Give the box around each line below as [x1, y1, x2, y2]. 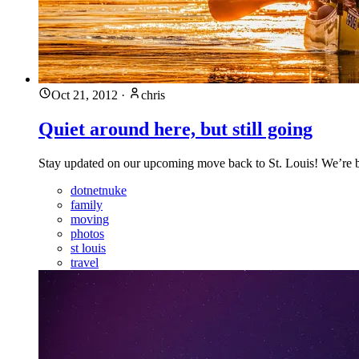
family [71, 197, 103, 212]
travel [71, 255, 99, 269]
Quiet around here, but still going [38, 118, 313, 139]
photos [71, 226, 104, 240]
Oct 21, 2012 [51, 87, 118, 102]
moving [71, 212, 109, 226]
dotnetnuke [71, 183, 127, 197]
